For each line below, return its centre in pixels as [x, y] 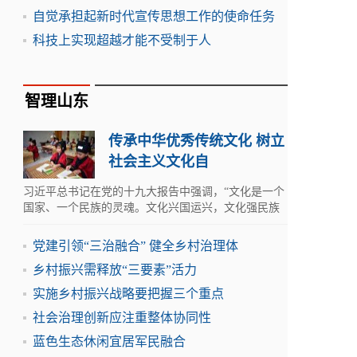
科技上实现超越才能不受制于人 [122, 40]
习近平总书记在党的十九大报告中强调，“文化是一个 [154, 192]
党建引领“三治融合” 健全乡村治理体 [135, 246]
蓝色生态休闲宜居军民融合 [109, 341]
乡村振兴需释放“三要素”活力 [115, 270]
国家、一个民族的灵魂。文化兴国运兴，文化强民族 [151, 208]
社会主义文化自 [159, 162]
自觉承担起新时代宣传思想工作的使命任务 [154, 16]
